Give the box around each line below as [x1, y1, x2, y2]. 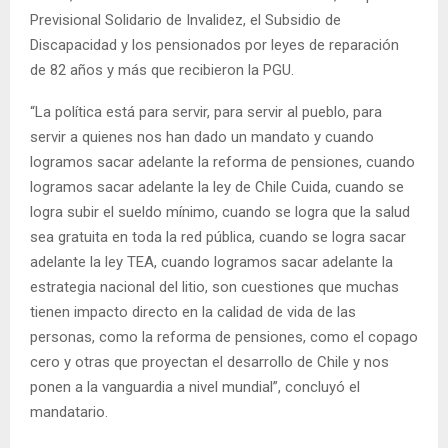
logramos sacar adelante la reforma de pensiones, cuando [30, 153, 415, 172]
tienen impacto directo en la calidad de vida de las [30, 303, 356, 322]
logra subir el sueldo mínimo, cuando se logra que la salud [30, 203, 410, 222]
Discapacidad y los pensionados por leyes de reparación [30, 36, 399, 55]
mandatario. [30, 403, 108, 422]
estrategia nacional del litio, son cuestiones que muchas [30, 278, 399, 297]
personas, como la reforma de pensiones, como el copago [30, 328, 418, 347]
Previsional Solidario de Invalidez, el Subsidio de [30, 11, 341, 30]
